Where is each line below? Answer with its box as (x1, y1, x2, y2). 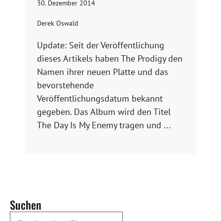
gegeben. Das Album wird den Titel (37, 106, 171, 117)
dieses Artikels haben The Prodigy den (37, 53, 183, 64)
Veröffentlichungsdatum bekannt (37, 93, 163, 104)
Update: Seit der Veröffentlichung (37, 39, 164, 51)
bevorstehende (37, 79, 94, 91)
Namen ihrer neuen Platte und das (37, 66, 168, 77)
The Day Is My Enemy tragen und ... (37, 119, 171, 131)
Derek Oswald (37, 19, 78, 28)
